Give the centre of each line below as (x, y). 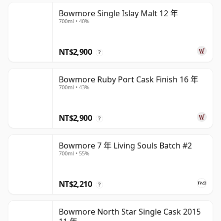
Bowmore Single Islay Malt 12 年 (118, 14)
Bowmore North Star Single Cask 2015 (130, 212)
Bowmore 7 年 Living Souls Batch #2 (125, 146)
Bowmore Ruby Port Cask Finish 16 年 (129, 80)
